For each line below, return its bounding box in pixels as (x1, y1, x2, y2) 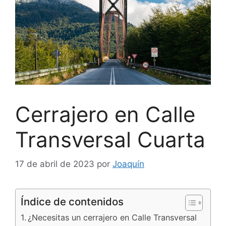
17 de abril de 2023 (15, 159, 94, 169)
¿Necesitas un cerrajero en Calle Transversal (28, 212, 197, 223)
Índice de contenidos (21, 195, 124, 208)
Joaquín (112, 159, 144, 169)
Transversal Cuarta (15, 126, 205, 152)
